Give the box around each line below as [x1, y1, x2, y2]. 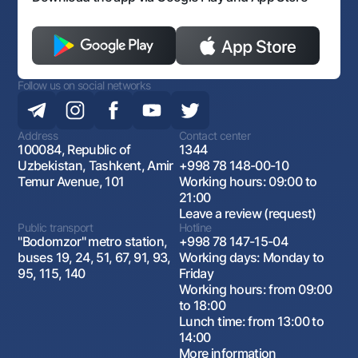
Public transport [18, 220, 93, 234]
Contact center [179, 128, 251, 142]
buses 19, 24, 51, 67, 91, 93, [18, 249, 171, 265]
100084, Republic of [18, 141, 131, 157]
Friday [179, 265, 214, 281]
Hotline [179, 220, 212, 234]
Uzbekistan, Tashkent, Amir [18, 157, 173, 173]
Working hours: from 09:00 [179, 280, 332, 297]
